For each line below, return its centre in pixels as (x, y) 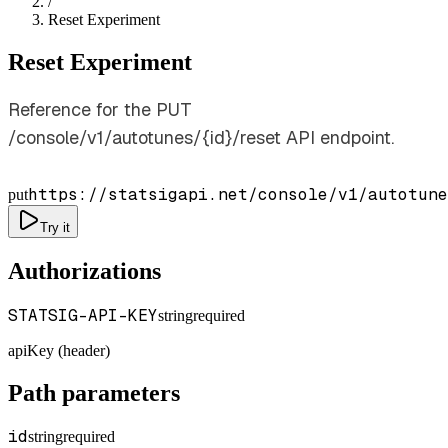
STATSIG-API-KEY (83, 315)
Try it (55, 227)
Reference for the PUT (100, 109)
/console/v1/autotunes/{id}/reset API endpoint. (201, 137)
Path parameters (94, 392)
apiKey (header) (59, 350)
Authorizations (84, 270)
